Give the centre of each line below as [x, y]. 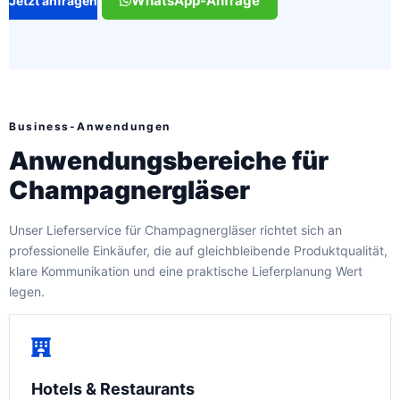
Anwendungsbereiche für [169, 160]
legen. [27, 291]
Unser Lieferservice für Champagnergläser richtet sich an [175, 229]
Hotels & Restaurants [113, 388]
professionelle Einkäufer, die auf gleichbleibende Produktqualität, [198, 250]
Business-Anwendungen [90, 127]
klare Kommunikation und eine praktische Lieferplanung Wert [186, 271]
